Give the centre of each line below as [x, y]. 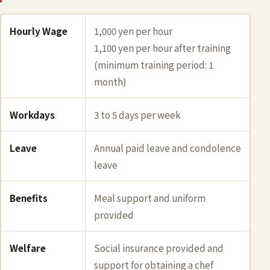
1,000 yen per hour [133, 31]
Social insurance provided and [159, 248]
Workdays [32, 115]
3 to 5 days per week [137, 115]
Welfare [28, 248]
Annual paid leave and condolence [168, 148]
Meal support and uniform [150, 198]
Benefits [29, 198]
